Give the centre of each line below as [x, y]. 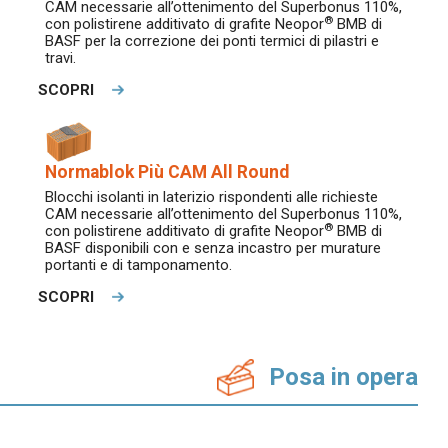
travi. [60, 58]
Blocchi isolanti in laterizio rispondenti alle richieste [211, 197]
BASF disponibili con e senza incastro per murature [213, 248]
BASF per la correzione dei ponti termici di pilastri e [212, 41]
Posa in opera [343, 376]
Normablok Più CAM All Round [167, 171]
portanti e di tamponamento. [138, 265]
